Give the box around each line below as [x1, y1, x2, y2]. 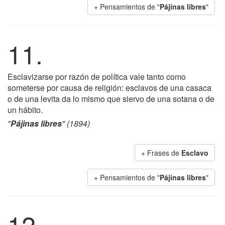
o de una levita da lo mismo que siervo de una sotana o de [8, 93, 214, 104]
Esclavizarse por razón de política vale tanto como [8, 71, 186, 82]
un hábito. [8, 104, 43, 116]
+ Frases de [141, 148, 181, 158]
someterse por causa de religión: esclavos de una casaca [8, 82, 211, 93]
